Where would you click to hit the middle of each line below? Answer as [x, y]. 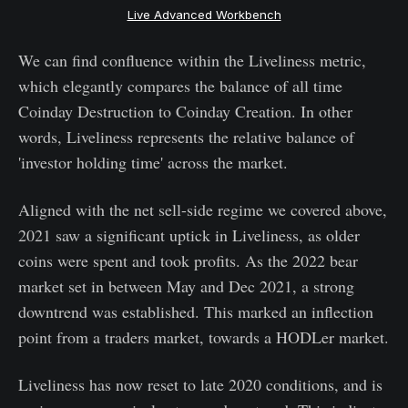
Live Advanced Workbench [204, 14]
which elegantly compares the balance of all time [180, 85]
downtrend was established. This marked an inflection [196, 311]
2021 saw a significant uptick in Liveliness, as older [189, 235]
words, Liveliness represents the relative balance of [186, 136]
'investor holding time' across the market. [153, 162]
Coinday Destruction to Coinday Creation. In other [185, 111]
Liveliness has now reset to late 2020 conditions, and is [200, 384]
